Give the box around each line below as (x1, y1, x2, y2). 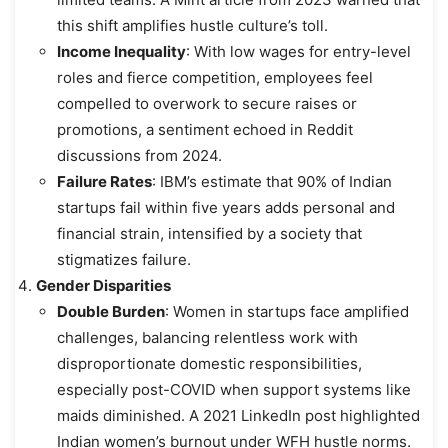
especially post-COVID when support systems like (57, 379, 411, 399)
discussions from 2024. (57, 145, 222, 165)
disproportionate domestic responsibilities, (57, 353, 362, 373)
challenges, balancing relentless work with (57, 327, 358, 347)
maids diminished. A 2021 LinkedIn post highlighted (57, 405, 420, 425)
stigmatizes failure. (57, 249, 191, 269)
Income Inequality (57, 41, 186, 61)
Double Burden (57, 301, 165, 321)
